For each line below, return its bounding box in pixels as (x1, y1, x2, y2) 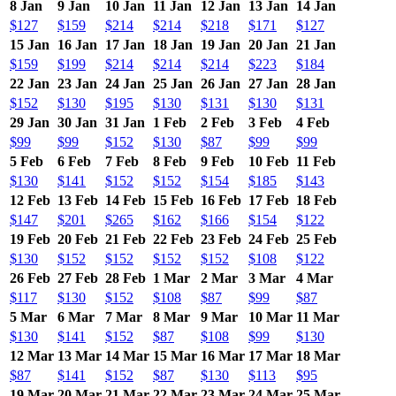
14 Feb (105, 192, 146, 208)
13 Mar (57, 347, 102, 363)
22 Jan (10, 75, 49, 91)
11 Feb (296, 153, 336, 169)
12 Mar (10, 347, 54, 363)
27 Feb (57, 270, 98, 286)
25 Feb (296, 231, 337, 247)
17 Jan (105, 36, 145, 52)
